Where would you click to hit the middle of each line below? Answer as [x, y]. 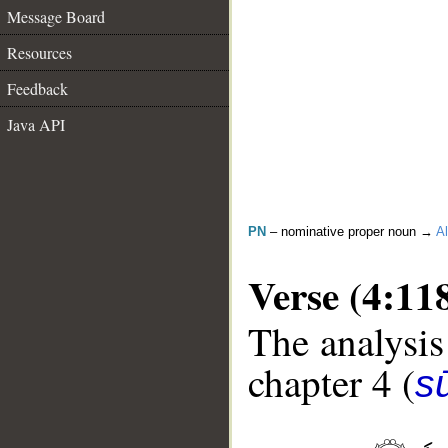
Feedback [37, 88]
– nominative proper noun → [351, 231]
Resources [39, 52]
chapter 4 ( [331, 382]
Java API [36, 124]
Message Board [56, 16]
